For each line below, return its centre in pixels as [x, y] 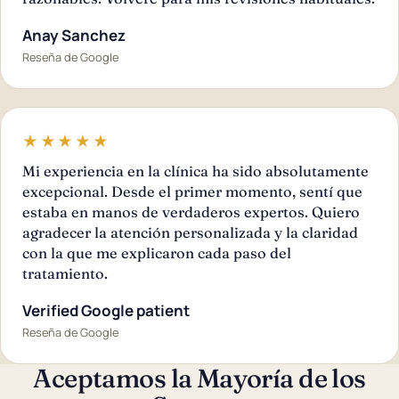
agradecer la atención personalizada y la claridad [190, 232]
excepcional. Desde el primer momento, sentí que [192, 191]
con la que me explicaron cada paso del [157, 252]
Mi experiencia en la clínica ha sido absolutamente [195, 171]
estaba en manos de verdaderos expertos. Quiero [191, 212]
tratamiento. [65, 273]
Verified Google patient [106, 310]
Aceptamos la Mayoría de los [199, 378]
